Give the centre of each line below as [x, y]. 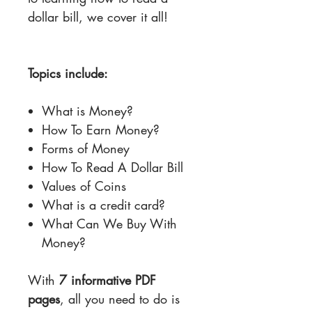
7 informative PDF [108, 280]
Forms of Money [86, 149]
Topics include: [68, 73]
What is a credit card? [103, 205]
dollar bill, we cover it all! [98, 17]
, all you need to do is [120, 299]
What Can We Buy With [109, 224]
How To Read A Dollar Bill [112, 167]
